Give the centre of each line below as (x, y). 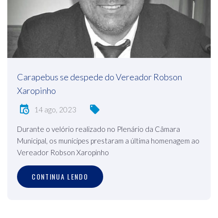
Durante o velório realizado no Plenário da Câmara (99, 129)
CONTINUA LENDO (60, 177)
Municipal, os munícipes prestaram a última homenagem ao (108, 141)
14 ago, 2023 (55, 109)
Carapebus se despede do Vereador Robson (100, 77)
